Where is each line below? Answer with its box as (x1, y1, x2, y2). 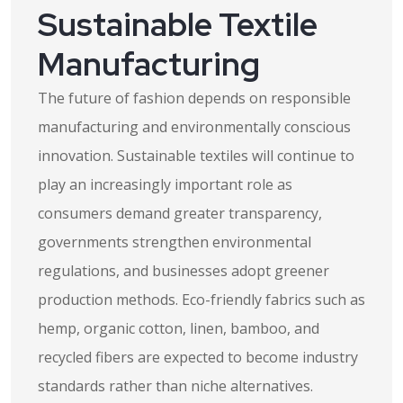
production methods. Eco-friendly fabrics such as (38, 290, 365, 309)
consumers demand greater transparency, (38, 203, 322, 223)
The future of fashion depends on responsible (38, 88, 351, 108)
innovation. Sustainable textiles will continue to (38, 146, 354, 166)
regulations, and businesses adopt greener (38, 261, 329, 281)
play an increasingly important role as (38, 175, 292, 194)
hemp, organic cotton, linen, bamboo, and (38, 318, 319, 338)
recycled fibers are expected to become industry (38, 347, 358, 367)
